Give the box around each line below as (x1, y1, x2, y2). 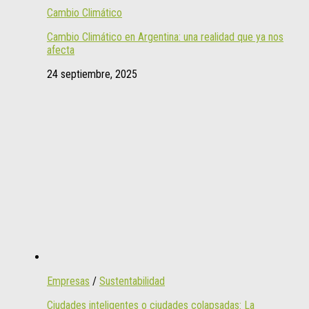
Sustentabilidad (99, 274, 165, 288)
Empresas (47, 274, 90, 288)
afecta (47, 43, 74, 57)
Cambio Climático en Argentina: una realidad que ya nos (47, 30, 283, 43)
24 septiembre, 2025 (47, 67, 137, 81)
